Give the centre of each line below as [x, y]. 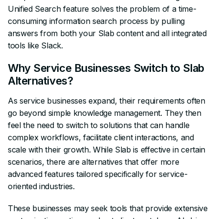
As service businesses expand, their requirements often [107, 100]
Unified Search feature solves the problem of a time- [102, 9]
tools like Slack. [35, 45]
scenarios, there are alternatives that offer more [94, 162]
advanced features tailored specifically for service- [98, 174]
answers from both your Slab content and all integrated [107, 33]
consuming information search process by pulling [96, 21]
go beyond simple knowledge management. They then [105, 113]
